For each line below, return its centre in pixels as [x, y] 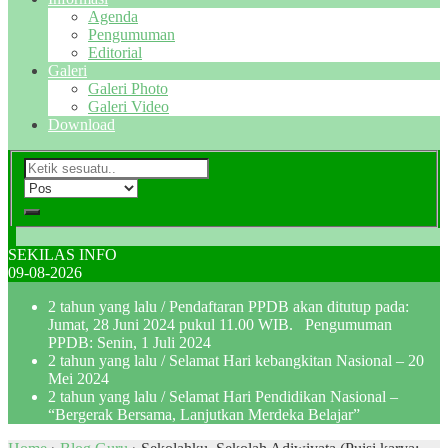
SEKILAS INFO [62, 254]
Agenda [113, 16]
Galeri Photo [128, 88]
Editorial [115, 52]
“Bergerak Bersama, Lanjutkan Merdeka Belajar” [204, 414]
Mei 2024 [78, 378]
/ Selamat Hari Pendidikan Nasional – [277, 396]
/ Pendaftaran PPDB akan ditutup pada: [283, 306]
